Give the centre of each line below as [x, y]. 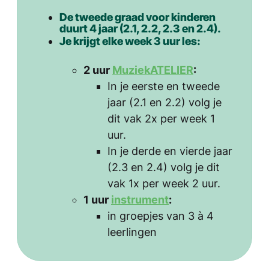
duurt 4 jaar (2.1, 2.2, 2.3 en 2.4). [140, 29]
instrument [140, 199]
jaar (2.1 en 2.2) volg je [165, 102]
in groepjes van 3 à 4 [161, 216]
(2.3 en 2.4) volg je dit [164, 167]
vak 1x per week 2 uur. [164, 183]
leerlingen [132, 232]
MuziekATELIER [153, 70]
